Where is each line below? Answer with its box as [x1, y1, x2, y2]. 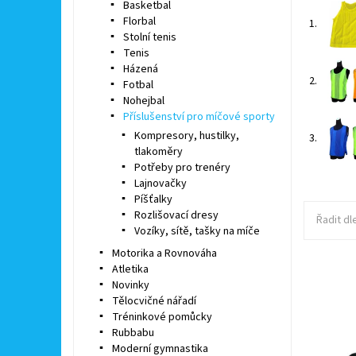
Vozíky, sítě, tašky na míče [133, 223, 260, 240]
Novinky [111, 277, 149, 294]
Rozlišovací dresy [133, 207, 219, 224]
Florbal [122, 14, 156, 30]
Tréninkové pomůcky [111, 309, 212, 326]
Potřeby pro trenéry [133, 160, 230, 176]
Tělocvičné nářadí [111, 293, 196, 310]
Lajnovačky [133, 176, 187, 192]
